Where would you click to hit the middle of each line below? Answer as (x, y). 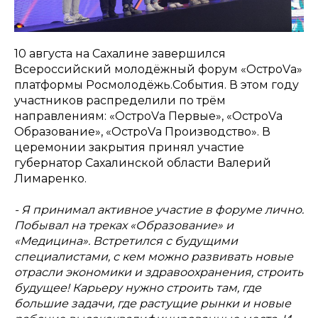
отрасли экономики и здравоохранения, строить (159, 272)
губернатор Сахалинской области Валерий (143, 163)
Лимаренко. (50, 178)
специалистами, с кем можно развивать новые (154, 256)
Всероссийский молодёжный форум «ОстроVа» (158, 69)
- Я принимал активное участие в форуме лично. (159, 209)
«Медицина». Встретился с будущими (126, 241)
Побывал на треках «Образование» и (124, 225)
